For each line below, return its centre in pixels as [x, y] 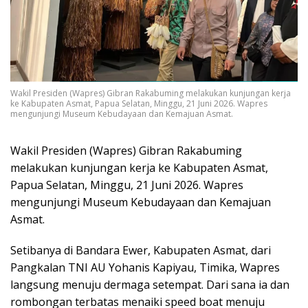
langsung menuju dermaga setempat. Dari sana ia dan [150, 285]
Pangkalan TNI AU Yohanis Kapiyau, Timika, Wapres [145, 268]
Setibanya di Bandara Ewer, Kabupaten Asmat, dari [141, 251]
